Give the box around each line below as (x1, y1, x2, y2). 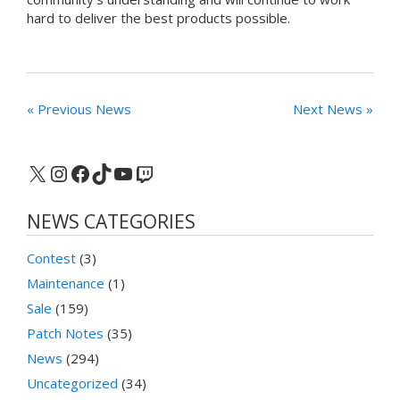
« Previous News (27, 100, 131, 119)
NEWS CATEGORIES (27, 209, 196, 235)
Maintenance (27, 274, 104, 293)
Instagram (47, 157, 149, 187)
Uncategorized (27, 374, 118, 393)
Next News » (293, 100, 373, 119)
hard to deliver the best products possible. (27, 9, 290, 28)
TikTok (90, 157, 158, 187)
